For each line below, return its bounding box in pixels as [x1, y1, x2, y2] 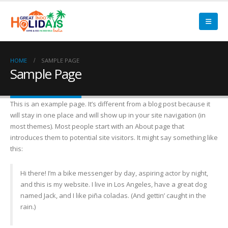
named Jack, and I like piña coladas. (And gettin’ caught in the [20, 190, 206, 200]
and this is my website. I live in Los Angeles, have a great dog [20, 179, 207, 189]
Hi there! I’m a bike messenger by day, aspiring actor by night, [20, 168, 208, 178]
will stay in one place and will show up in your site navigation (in [10, 110, 206, 120]
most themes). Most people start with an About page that [10, 122, 184, 131]
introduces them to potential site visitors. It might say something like [10, 133, 218, 142]
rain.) [20, 202, 36, 211]
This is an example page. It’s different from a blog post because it [10, 99, 210, 108]
